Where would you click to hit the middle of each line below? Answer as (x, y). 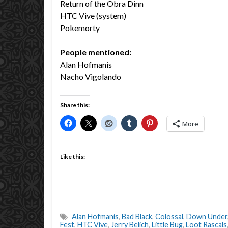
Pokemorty (80, 28)
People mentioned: (96, 52)
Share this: (75, 105)
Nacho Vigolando (91, 77)
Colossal (169, 217)
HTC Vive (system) (93, 16)
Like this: (73, 156)
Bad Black (137, 217)
